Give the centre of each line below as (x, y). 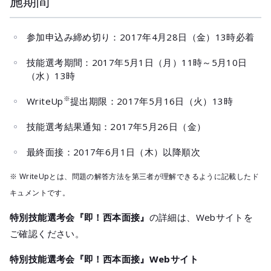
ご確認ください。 (47, 233)
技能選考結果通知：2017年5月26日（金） (116, 126)
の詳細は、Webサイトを (201, 217)
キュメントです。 (40, 193)
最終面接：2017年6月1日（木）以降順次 (113, 152)
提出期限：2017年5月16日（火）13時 (152, 101)
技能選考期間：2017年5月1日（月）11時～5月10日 (137, 62)
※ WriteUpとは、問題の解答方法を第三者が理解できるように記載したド (134, 176)
